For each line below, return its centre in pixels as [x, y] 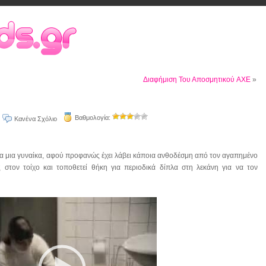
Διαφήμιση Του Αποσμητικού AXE [197, 80]
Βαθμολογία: [94, 118]
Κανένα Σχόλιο [36, 119]
